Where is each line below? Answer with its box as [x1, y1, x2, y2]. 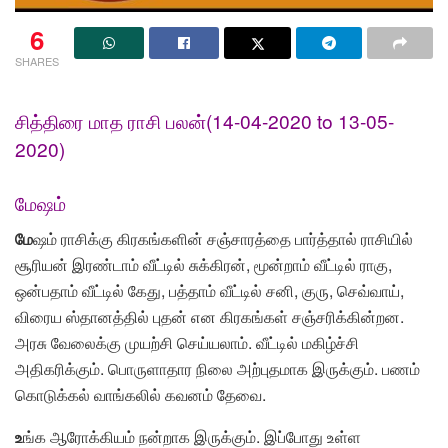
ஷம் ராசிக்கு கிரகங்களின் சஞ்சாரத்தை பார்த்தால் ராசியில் [33, 227, 413, 251]
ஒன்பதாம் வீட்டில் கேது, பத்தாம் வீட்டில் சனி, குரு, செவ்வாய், [15, 279, 404, 303]
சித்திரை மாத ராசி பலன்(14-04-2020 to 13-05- [15, 107, 394, 135]
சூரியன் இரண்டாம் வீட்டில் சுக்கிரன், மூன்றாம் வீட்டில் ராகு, [15, 253, 392, 277]
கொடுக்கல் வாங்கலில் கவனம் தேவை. [15, 383, 266, 407]
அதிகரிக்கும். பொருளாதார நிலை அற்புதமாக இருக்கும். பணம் [15, 357, 420, 381]
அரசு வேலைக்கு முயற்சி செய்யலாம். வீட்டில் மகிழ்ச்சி [15, 331, 359, 355]
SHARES [15, 52, 59, 69]
